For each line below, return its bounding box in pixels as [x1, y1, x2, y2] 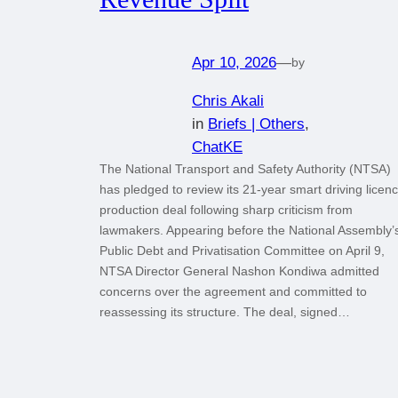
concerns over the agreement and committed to [99, 283, 367, 298]
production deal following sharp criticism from [99, 202, 353, 217]
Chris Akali [192, 92, 264, 109]
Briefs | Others [208, 115, 305, 132]
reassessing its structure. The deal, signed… [99, 304, 350, 319]
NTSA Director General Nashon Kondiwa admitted [99, 263, 379, 278]
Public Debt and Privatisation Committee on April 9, [99, 243, 385, 258]
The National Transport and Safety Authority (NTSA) [99, 161, 391, 176]
